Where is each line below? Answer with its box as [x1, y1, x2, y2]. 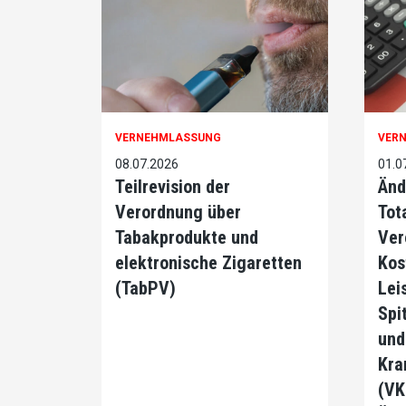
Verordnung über [115, 201, 241, 224]
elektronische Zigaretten [115, 252, 302, 275]
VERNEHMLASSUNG [115, 131, 221, 145]
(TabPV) [115, 277, 176, 300]
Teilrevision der [115, 176, 230, 198]
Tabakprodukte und [115, 227, 258, 249]
